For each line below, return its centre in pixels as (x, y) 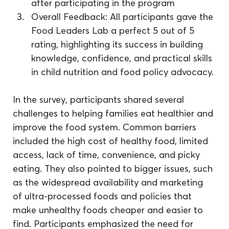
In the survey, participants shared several (100, 100)
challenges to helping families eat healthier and (114, 113)
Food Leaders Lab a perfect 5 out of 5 (114, 31)
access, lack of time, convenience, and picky (108, 155)
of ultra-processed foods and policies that (104, 196)
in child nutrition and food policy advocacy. (123, 72)
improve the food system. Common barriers (106, 127)
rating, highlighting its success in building (119, 44)
